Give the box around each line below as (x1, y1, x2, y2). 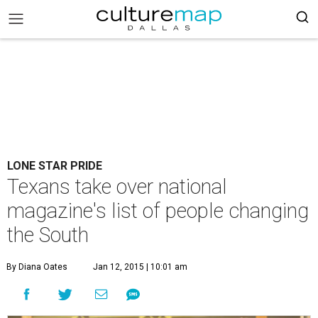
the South (7, 223, 89, 247)
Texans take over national (7, 175, 227, 199)
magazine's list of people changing (7, 199, 309, 223)
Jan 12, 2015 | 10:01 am (93, 262, 187, 272)
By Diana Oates (6, 262, 67, 272)
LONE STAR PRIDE (7, 159, 102, 172)
